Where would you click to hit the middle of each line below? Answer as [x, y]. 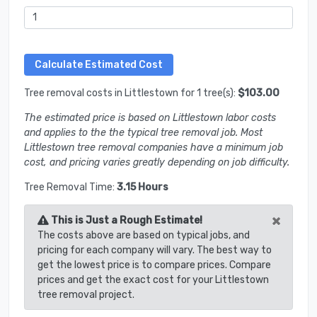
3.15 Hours [143, 188]
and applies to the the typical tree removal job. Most [143, 133]
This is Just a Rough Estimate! [125, 220]
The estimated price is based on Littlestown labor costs [150, 118]
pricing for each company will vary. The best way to [154, 250]
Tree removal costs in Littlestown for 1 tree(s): [131, 93]
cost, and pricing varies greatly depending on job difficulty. [157, 163]
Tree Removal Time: [70, 188]
